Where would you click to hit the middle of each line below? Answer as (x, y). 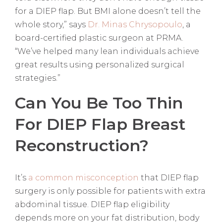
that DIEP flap (169, 178)
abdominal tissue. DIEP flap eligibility (92, 205)
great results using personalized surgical (100, 65)
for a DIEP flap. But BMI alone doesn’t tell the (108, 11)
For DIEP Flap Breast (100, 124)
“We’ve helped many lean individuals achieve (107, 52)
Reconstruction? (84, 146)
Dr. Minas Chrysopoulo (135, 25)
